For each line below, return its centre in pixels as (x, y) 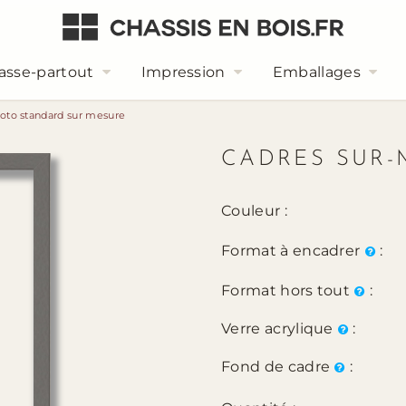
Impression (183, 72)
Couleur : (254, 211)
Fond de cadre (278, 367)
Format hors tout (288, 291)
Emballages (316, 72)
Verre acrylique (280, 329)
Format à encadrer (293, 250)
